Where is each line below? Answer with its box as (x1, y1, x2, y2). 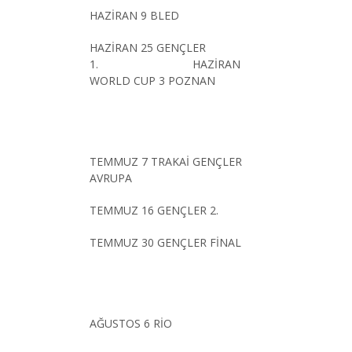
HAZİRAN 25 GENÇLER (90, 39, 206, 55)
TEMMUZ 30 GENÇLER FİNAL (90, 234, 241, 250)
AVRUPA (90, 170, 132, 185)
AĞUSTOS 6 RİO (90, 315, 172, 331)
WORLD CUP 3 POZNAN (90, 72, 215, 88)
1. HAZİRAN (90, 56, 240, 71)
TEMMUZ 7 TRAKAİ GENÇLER (90, 153, 242, 169)
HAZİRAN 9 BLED (90, 7, 179, 23)
